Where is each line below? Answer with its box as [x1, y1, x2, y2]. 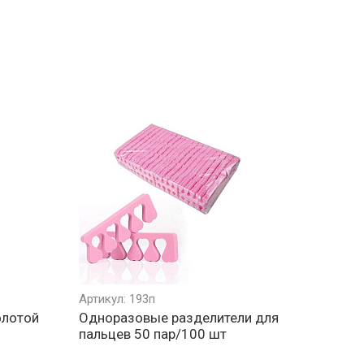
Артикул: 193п [79, 292, 155, 307]
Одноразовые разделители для [79, 310, 279, 327]
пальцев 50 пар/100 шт [79, 326, 227, 343]
